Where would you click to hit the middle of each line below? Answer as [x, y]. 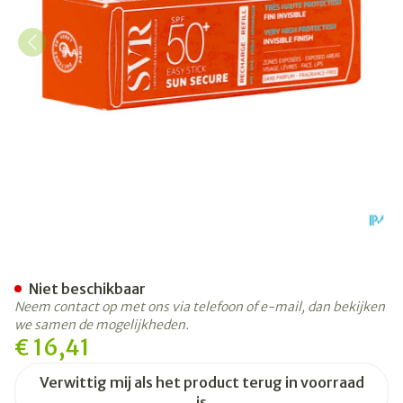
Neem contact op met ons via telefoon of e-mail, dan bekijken [200, 307]
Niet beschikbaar [87, 289]
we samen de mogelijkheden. [102, 325]
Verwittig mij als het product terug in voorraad [201, 382]
